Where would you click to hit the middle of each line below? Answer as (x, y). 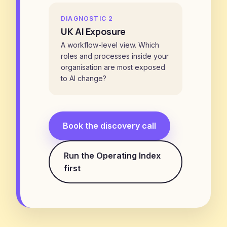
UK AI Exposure (93, 31)
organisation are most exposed (113, 67)
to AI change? (84, 78)
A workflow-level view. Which (110, 45)
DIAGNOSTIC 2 (87, 18)
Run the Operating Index (112, 155)
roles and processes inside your (115, 56)
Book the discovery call (109, 126)
